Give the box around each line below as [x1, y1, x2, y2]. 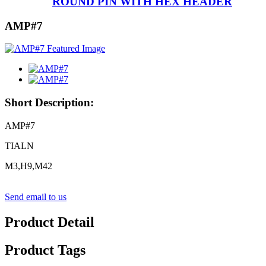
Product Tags [5, 242, 85, 258]
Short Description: [5, 96, 94, 109]
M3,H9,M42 [5, 160, 52, 171]
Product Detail [5, 214, 94, 230]
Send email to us [5, 191, 66, 202]
